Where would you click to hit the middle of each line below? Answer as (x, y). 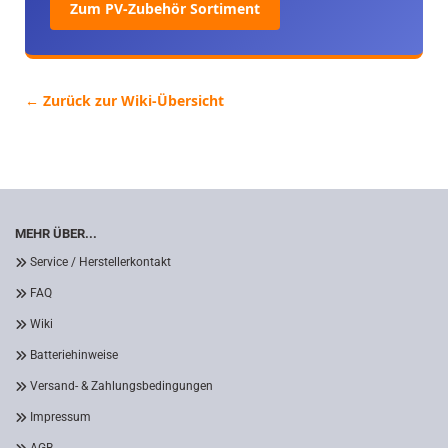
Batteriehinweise (74, 355)
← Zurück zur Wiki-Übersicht (124, 100)
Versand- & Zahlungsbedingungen (121, 386)
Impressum (60, 417)
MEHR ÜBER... (56, 233)
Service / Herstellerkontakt (100, 262)
